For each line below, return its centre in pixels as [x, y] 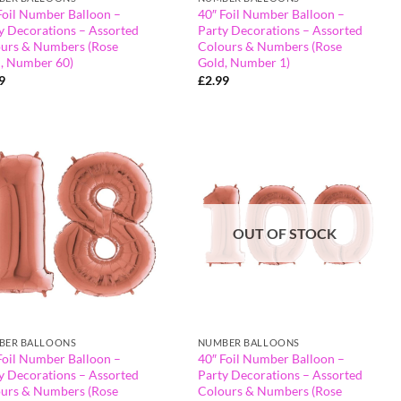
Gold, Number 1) [243, 63]
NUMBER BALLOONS [248, 343]
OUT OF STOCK [285, 234]
